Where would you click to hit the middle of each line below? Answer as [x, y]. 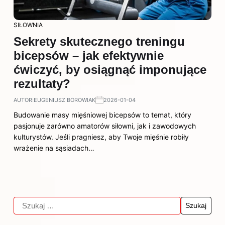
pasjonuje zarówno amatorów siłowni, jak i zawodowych [105, 126]
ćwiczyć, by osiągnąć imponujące [110, 69]
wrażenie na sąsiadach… [54, 148]
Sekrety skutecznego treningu [99, 41]
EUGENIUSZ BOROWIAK [65, 100]
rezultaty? [42, 83]
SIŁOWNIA [28, 25]
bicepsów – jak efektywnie [89, 55]
